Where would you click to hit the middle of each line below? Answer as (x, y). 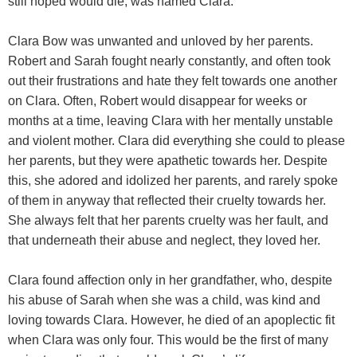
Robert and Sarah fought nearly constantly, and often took (169, 61)
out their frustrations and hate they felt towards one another (173, 81)
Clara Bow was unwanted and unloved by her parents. (161, 41)
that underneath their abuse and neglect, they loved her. (164, 240)
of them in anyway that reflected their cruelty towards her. (167, 200)
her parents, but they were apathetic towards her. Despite (168, 161)
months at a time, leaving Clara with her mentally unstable (171, 121)
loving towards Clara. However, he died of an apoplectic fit (171, 320)
